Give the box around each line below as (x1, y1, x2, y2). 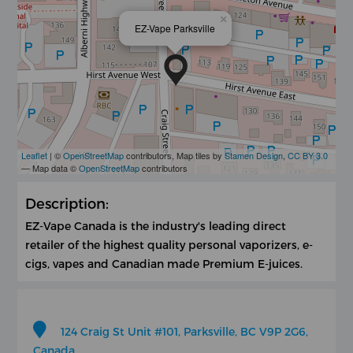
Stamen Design (225, 148, 284, 162)
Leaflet (21, 148, 48, 162)
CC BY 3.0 (288, 148, 329, 162)
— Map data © (21, 161, 80, 174)
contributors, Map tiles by (124, 148, 225, 162)
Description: (25, 194, 110, 211)
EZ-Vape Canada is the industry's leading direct (25, 218, 287, 232)
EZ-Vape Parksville (135, 20, 216, 35)
